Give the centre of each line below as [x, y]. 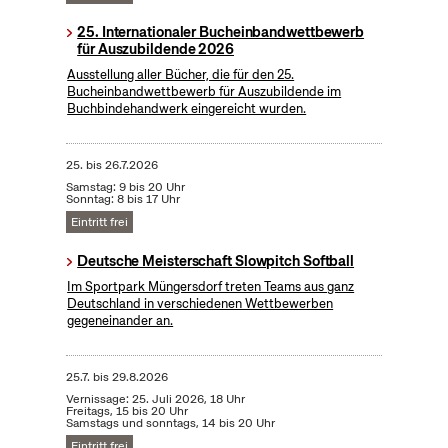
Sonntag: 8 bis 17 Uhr [122, 198]
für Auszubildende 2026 [155, 48]
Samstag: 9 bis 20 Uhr [125, 186]
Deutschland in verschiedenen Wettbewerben [200, 303]
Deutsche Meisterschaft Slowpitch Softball [216, 260]
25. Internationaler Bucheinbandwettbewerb [221, 31]
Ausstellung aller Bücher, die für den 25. [181, 74]
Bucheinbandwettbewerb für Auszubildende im [204, 91]
